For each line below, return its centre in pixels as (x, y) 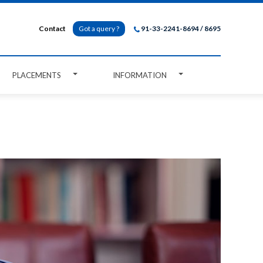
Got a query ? (99, 28)
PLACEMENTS (37, 75)
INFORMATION (140, 75)
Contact (52, 28)
